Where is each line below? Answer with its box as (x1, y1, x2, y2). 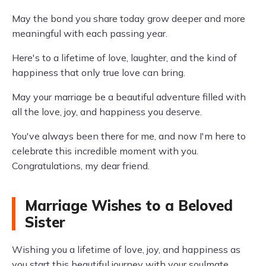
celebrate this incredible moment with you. (12, 145, 198, 157)
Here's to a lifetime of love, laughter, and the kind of (12, 52, 237, 64)
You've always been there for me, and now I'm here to (12, 130, 246, 142)
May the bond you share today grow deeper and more (12, 12, 245, 24)
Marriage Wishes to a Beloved (25, 197, 233, 214)
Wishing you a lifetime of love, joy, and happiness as (12, 243, 240, 255)
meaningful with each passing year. (12, 27, 167, 39)
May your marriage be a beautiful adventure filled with (12, 91, 246, 103)
